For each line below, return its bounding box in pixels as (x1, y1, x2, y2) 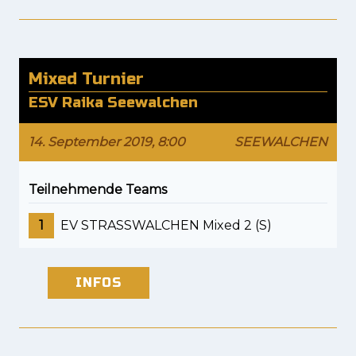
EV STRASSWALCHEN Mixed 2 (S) (60, 218, 272, 234)
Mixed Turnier (29, 69, 144, 90)
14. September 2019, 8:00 (29, 134, 185, 150)
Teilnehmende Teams (29, 182, 167, 198)
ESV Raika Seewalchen (29, 94, 198, 112)
